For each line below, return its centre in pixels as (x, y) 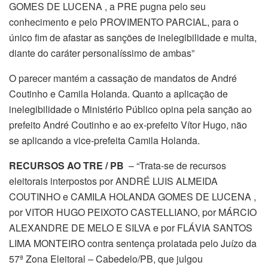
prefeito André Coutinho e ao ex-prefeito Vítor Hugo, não (128, 125)
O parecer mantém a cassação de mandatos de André (123, 78)
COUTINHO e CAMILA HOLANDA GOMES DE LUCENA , (133, 197)
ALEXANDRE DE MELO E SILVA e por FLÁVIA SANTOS (131, 228)
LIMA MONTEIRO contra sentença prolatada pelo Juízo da (133, 243)
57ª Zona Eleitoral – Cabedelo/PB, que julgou (106, 259)
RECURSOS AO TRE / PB (66, 166)
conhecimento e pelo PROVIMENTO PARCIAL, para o (124, 22)
